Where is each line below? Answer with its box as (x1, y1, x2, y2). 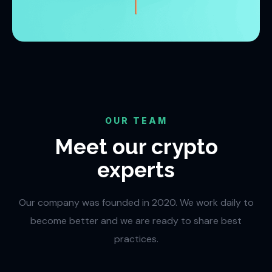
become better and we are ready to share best (30, 214, 242, 228)
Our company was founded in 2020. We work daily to (18, 196, 254, 209)
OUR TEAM (104, 115, 168, 126)
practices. (114, 233, 158, 246)
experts (97, 157, 175, 183)
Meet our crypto (54, 134, 218, 160)
